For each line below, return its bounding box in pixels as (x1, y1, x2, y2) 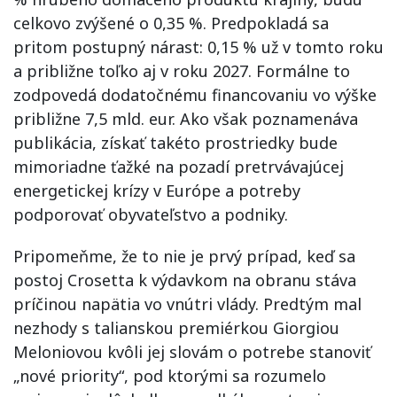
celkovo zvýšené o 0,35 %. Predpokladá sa (13, 12, 329, 34)
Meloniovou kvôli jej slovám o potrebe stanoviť (13, 341, 371, 362)
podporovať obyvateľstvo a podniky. (13, 204, 288, 225)
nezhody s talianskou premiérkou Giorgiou (13, 317, 339, 339)
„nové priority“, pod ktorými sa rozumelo (13, 365, 326, 386)
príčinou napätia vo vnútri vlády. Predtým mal (13, 293, 362, 315)
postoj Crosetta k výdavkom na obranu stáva (13, 269, 356, 291)
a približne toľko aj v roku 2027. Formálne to (13, 60, 350, 82)
